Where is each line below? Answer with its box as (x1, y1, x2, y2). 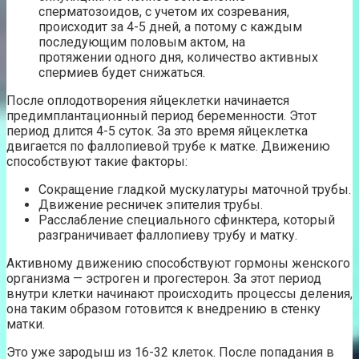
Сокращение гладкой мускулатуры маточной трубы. (38, 181, 351, 197)
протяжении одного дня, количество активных (38, 49, 318, 65)
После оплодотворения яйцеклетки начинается (6, 92, 289, 108)
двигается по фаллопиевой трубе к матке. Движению (6, 138, 330, 154)
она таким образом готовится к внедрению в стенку (6, 301, 321, 317)
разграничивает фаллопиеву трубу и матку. (38, 227, 297, 243)
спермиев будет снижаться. (38, 64, 205, 80)
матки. (6, 316, 45, 332)
